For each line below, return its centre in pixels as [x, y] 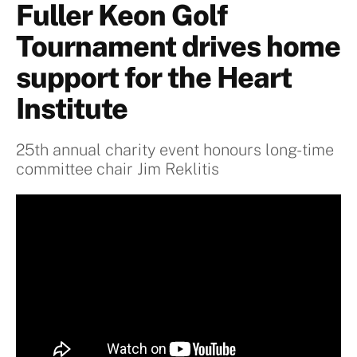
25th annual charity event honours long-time [175, 150]
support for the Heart [154, 78]
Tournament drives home [178, 47]
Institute [72, 109]
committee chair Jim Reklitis [118, 169]
